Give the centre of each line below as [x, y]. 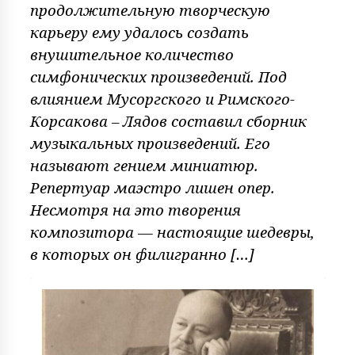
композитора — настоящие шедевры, [172, 232]
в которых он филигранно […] [142, 254]
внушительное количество [132, 55]
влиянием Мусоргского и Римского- [162, 99]
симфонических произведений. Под [158, 77]
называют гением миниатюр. [144, 166]
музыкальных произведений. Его [150, 143]
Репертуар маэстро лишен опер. [152, 188]
